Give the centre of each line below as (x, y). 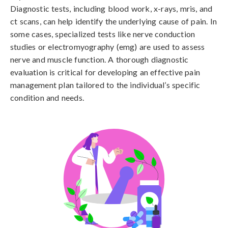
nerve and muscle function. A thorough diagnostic (99, 59)
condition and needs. (47, 97)
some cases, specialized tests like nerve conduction (103, 34)
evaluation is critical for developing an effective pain (105, 72)
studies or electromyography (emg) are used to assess (108, 47)
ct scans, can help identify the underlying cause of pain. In (114, 21)
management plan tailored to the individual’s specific (105, 85)
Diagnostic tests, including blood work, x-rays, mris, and (111, 8)
